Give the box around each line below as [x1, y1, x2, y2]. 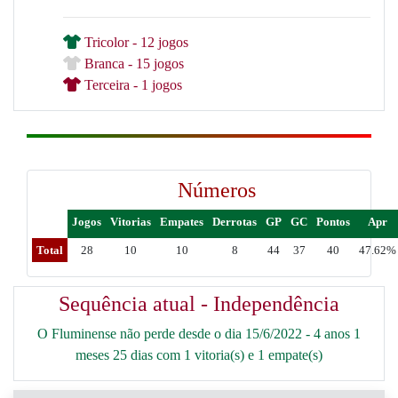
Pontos [316, 214, 350, 228]
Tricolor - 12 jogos [81, 34, 188, 50]
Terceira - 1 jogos [81, 76, 182, 92]
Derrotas [212, 214, 257, 228]
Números [177, 178, 256, 202]
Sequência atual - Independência [59, 291, 339, 315]
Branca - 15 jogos [81, 55, 184, 71]
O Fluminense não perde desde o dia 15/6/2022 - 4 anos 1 [37, 325, 361, 341]
